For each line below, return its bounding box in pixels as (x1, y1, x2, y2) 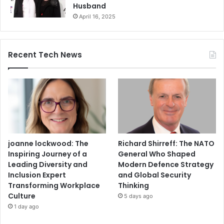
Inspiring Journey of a (8, 149, 87, 159)
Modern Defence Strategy (118, 159, 214, 170)
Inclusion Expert (8, 170, 66, 180)
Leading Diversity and (8, 159, 87, 170)
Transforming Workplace (8, 180, 100, 191)
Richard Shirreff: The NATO (118, 138, 215, 149)
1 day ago (14, 203, 39, 210)
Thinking (118, 180, 149, 191)
